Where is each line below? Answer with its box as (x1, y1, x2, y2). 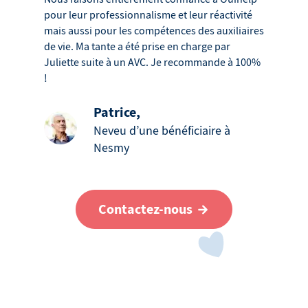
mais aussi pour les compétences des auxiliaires (44, 24, 264, 38)
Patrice (93, 103, 136, 122)
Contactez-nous (98, 200, 192, 219)
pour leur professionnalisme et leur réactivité (44, 8, 252, 23)
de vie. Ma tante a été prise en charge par (44, 40, 230, 54)
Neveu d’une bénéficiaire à (93, 123, 230, 140)
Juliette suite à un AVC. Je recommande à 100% (44, 56, 261, 70)
